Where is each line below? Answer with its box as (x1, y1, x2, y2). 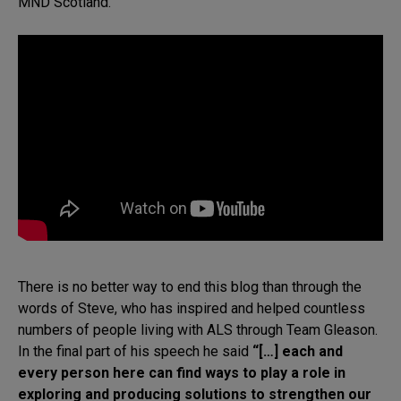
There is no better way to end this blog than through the (18, 278, 362, 296)
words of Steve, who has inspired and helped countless (18, 300, 365, 318)
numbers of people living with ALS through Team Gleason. (18, 321, 378, 339)
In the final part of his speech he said (18, 343, 252, 361)
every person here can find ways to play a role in (18, 364, 346, 382)
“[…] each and (252, 343, 343, 361)
